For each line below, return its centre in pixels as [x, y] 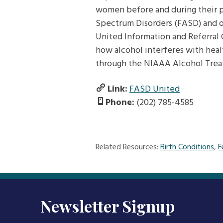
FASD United [155, 90]
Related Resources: [128, 148]
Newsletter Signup [108, 206]
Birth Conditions [187, 148]
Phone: [120, 103]
